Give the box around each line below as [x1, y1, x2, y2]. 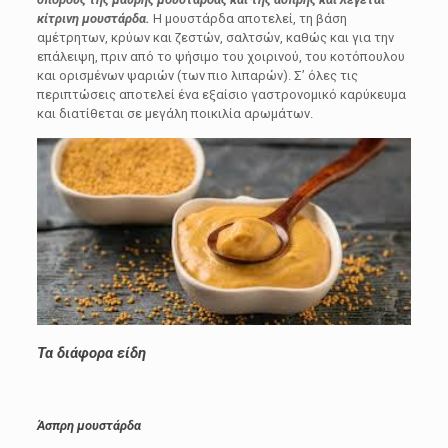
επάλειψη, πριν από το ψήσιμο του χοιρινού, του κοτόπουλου [36, 49, 405, 64]
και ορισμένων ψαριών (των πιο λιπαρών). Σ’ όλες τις [36, 68, 358, 83]
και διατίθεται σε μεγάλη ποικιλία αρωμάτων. [36, 106, 313, 121]
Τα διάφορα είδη [36, 344, 146, 362]
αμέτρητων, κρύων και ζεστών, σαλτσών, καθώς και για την [36, 30, 394, 45]
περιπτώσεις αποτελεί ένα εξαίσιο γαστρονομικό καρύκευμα [36, 87, 406, 102]
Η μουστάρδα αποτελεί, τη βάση [152, 11, 347, 26]
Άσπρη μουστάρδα [36, 418, 141, 433]
